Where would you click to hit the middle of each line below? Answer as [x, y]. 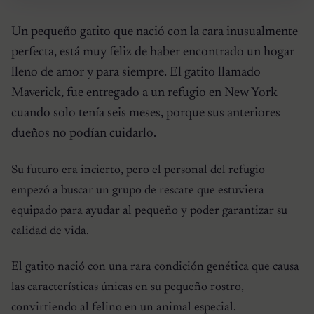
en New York [242, 93]
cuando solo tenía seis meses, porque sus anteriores [146, 113]
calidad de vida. [50, 231]
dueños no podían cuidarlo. [84, 133]
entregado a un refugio [146, 93]
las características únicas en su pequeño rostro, [128, 288]
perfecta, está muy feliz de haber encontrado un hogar [153, 52]
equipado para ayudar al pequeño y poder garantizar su [149, 211]
